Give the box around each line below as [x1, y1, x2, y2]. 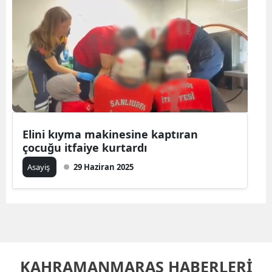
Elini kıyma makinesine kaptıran [22, 127, 198, 142]
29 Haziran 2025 [73, 161, 134, 173]
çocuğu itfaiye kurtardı [22, 140, 147, 155]
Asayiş [27, 161, 52, 173]
